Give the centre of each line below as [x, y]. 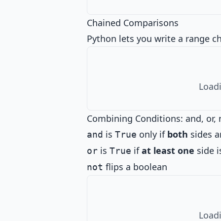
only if [152, 134]
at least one [168, 150]
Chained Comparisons [133, 23]
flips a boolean [135, 167]
